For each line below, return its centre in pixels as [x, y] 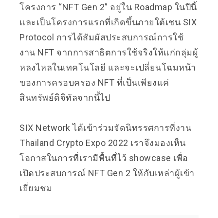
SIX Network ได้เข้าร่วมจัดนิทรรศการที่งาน [105, 128]
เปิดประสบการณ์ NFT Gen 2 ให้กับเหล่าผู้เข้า [107, 173]
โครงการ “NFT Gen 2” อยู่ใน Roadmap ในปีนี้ [108, 7]
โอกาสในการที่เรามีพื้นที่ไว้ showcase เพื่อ [104, 158]
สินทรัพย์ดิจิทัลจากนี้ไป [65, 98]
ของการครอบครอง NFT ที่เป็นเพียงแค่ [94, 82]
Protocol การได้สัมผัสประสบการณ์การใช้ [101, 37]
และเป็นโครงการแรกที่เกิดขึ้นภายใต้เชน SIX [108, 22]
